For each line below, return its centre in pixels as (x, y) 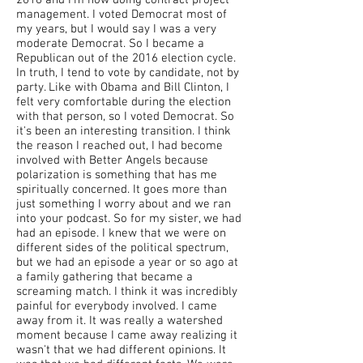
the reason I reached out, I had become (120, 146)
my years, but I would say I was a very (116, 29)
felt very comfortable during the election (124, 102)
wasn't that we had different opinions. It (121, 350)
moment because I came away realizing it (127, 335)
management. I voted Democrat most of (122, 15)
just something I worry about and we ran (124, 204)
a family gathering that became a (105, 277)
